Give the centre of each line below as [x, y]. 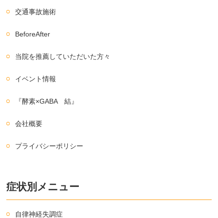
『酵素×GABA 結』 [47, 101]
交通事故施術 [36, 12]
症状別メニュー [43, 187]
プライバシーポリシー [49, 146]
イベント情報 [36, 79]
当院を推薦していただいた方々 [63, 57]
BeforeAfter [33, 34]
